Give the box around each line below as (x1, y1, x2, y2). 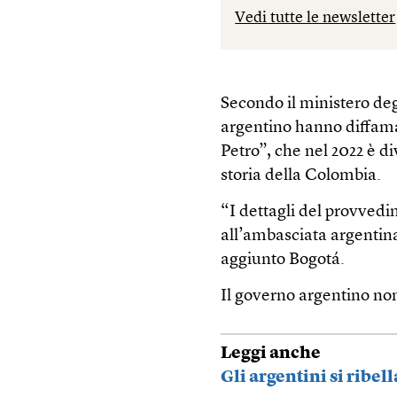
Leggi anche (221, 345, 322, 362)
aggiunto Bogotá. (221, 252, 346, 269)
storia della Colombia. (221, 167, 382, 185)
